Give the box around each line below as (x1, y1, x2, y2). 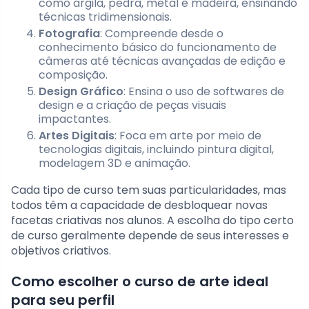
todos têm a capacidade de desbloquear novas (11, 197, 268, 214)
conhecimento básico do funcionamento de (39, 39, 277, 56)
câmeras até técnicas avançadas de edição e (39, 53, 286, 70)
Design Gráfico (39, 83, 123, 100)
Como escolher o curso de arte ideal (11, 272, 268, 292)
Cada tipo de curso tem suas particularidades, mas (11, 182, 286, 199)
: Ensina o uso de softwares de (123, 83, 284, 100)
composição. (39, 67, 108, 83)
